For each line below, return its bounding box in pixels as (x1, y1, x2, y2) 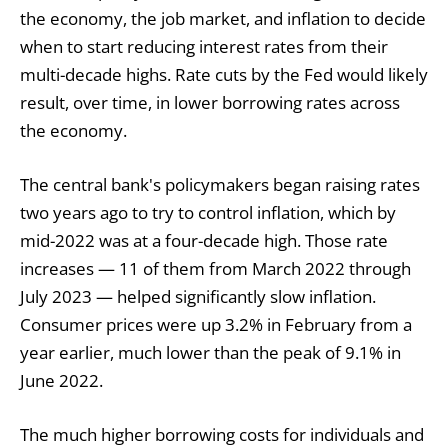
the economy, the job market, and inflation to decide (20, 7, 426, 31)
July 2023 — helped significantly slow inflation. (20, 285, 376, 309)
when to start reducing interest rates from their (20, 35, 388, 59)
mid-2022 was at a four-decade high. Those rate (20, 229, 388, 253)
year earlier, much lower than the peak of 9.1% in (20, 341, 401, 365)
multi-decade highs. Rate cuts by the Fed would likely (20, 63, 428, 87)
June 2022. (20, 369, 103, 393)
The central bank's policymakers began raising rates (20, 173, 420, 197)
